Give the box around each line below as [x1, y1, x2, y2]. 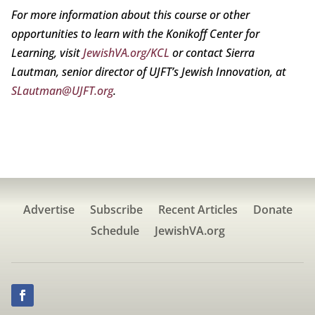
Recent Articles [157, 202, 238, 218]
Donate [252, 202, 292, 218]
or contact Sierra [169, 45, 255, 61]
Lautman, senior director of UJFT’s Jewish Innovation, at [11, 64, 286, 80]
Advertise [22, 202, 75, 218]
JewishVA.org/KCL [82, 45, 169, 61]
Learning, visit [11, 45, 83, 61]
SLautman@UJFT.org [11, 83, 113, 99]
